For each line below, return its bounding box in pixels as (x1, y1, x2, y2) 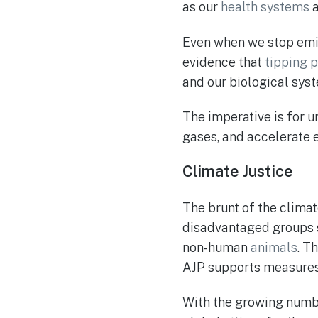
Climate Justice (182, 161, 293, 180)
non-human (182, 239, 251, 255)
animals (251, 239, 297, 255)
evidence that (182, 54, 265, 70)
